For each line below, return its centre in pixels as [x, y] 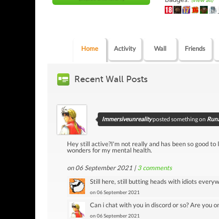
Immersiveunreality [127, 119]
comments [157, 167]
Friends [195, 48]
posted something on [180, 119]
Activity [125, 48]
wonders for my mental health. [109, 150]
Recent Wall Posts [111, 79]
